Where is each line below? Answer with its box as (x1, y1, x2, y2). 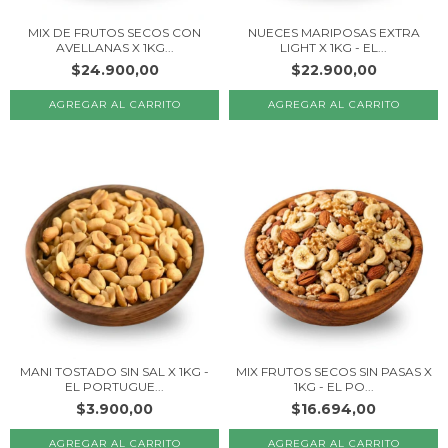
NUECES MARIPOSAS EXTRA (247, 25, 420, 40)
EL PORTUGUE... (65, 379, 164, 394)
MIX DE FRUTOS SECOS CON (28, 25, 201, 40)
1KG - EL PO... (293, 379, 374, 394)
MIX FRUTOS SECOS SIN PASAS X (235, 364, 432, 379)
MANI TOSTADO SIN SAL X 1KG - (20, 364, 209, 379)
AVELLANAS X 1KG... (55, 40, 174, 55)
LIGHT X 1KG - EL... (280, 40, 387, 55)
